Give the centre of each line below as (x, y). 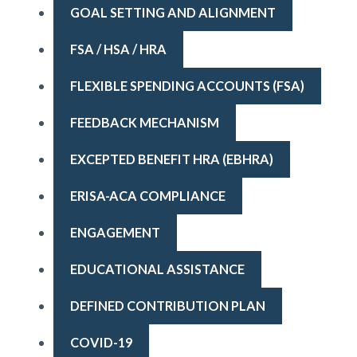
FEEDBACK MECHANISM (144, 122)
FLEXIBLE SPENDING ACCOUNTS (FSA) (187, 85)
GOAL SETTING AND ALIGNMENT (173, 12)
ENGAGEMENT (115, 232)
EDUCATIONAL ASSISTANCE (157, 269)
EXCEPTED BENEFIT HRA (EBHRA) (171, 159)
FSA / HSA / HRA (118, 49)
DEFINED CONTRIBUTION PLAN (167, 305)
